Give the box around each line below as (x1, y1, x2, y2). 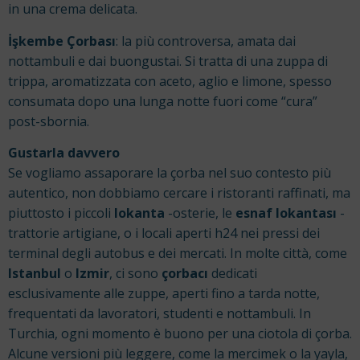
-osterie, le (165, 203, 235, 222)
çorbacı (162, 264, 208, 282)
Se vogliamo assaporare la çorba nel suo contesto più (8, 163, 331, 182)
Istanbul (8, 264, 61, 282)
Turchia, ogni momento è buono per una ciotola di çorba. (8, 324, 352, 342)
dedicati (208, 264, 257, 282)
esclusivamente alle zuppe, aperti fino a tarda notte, (8, 284, 320, 302)
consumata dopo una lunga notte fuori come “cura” (8, 92, 317, 110)
